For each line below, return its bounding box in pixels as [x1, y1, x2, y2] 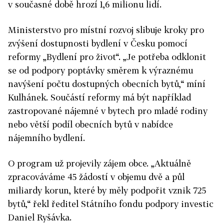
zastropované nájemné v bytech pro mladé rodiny [8, 105, 207, 116]
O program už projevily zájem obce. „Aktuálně [8, 157, 191, 168]
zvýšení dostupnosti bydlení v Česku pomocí [8, 37, 187, 48]
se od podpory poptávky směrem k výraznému [8, 64, 193, 75]
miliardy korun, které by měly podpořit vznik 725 [8, 184, 206, 195]
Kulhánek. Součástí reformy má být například [8, 91, 191, 102]
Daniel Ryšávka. [8, 211, 71, 222]
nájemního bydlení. [8, 132, 85, 143]
